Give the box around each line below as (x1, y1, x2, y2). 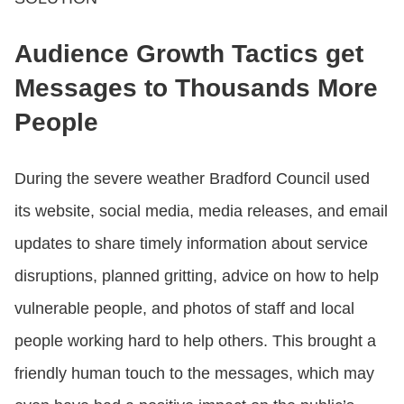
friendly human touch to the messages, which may (14, 363, 374, 382)
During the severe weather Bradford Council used (14, 169, 370, 188)
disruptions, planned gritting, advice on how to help (14, 266, 379, 285)
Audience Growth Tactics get (14, 39, 363, 68)
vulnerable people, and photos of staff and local (14, 298, 354, 317)
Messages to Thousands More (14, 73, 378, 102)
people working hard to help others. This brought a (14, 331, 376, 350)
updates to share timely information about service (14, 234, 368, 252)
